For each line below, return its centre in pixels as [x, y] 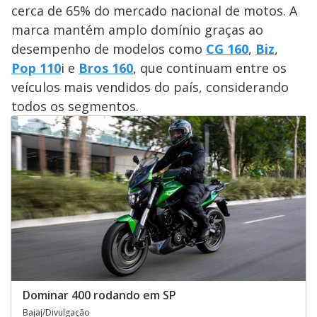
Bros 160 [106, 68]
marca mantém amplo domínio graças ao [137, 29]
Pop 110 [36, 68]
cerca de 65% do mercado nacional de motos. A [154, 10]
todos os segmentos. [75, 106]
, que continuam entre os [210, 68]
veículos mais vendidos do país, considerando [150, 87]
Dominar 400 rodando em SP [99, 295]
